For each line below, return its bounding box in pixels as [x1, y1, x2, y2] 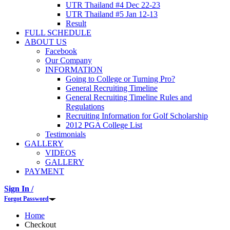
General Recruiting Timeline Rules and [66, 93, 192, 102]
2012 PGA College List [66, 121, 142, 130]
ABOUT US [25, 37, 67, 47]
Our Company [45, 56, 92, 65]
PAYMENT [25, 167, 64, 176]
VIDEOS [45, 148, 76, 158]
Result [66, 19, 86, 28]
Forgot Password [4, 195, 49, 203]
